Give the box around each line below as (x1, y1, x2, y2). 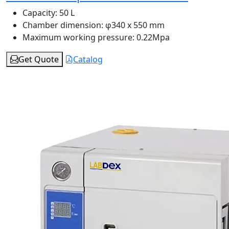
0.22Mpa (134, 32, 170, 43)
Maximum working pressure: (22, 32, 134, 43)
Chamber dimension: (22, 19, 103, 31)
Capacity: (22, 7, 57, 19)
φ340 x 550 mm (103, 19, 165, 31)
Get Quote (18, 54, 59, 65)
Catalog (73, 54, 103, 65)
